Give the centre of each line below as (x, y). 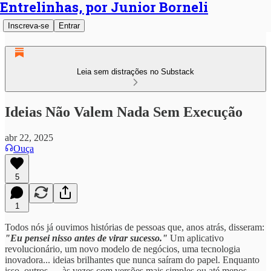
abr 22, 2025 (29, 137)
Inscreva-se (28, 26)
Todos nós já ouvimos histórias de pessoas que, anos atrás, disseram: (135, 227)
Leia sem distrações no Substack (135, 72)
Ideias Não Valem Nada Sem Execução (124, 112)
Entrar (69, 26)
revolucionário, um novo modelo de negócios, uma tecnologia (122, 249)
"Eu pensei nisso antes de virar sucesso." (86, 238)
